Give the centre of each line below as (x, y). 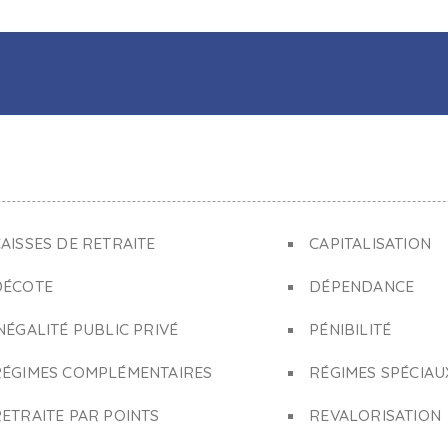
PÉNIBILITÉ (350, 329)
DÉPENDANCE (362, 286)
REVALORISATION (375, 415)
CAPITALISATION (370, 243)
